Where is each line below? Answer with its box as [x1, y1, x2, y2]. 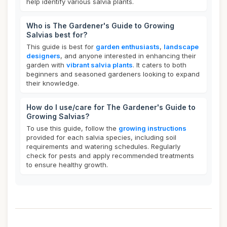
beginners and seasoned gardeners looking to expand [26, 70, 200, 78]
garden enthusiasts [96, 43, 160, 51]
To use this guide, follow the [26, 124, 119, 132]
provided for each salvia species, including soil [26, 133, 176, 141]
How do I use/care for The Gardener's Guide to [26, 103, 196, 111]
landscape [164, 43, 199, 51]
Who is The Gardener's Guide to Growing [26, 21, 174, 30]
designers [26, 52, 60, 60]
